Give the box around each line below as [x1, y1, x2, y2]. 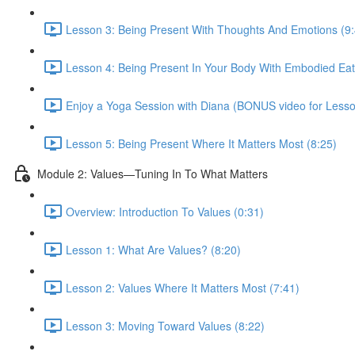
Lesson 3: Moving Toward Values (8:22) [66, 317, 265, 334]
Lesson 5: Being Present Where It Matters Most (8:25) [66, 135, 337, 151]
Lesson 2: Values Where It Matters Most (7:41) [66, 279, 300, 296]
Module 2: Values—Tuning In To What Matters [37, 165, 268, 181]
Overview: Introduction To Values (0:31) [66, 203, 264, 219]
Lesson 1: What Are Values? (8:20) [66, 241, 241, 258]
